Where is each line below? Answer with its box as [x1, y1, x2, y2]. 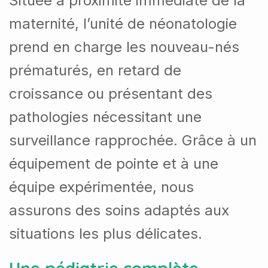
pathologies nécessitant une [9, 108, 202, 126]
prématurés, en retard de [9, 62, 181, 80]
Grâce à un [182, 132, 257, 150]
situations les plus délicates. [9, 225, 202, 243]
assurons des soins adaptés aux [9, 202, 229, 220]
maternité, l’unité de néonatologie [9, 15, 237, 33]
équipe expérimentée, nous [9, 178, 194, 196]
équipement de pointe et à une [9, 155, 218, 173]
